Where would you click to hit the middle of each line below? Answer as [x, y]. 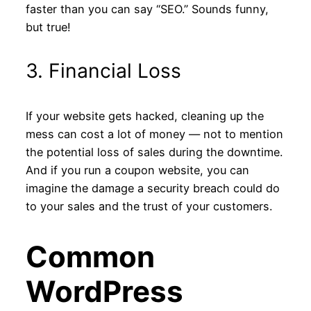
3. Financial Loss [103, 71]
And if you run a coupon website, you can [137, 170]
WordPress [104, 291]
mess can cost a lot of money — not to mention [154, 134]
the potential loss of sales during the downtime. [154, 152]
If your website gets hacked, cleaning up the [144, 116]
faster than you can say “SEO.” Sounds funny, [147, 9]
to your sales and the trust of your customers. [149, 206]
